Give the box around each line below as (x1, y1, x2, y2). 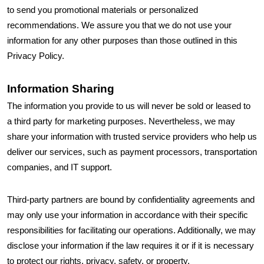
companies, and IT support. (7, 163, 117, 172)
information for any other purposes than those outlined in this (7, 36, 237, 45)
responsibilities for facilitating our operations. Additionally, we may (7, 226, 256, 235)
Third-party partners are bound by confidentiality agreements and (7, 195, 255, 204)
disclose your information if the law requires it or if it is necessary (7, 241, 254, 250)
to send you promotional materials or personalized (7, 5, 198, 15)
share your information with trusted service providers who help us (7, 132, 257, 141)
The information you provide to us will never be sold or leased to (7, 101, 250, 111)
